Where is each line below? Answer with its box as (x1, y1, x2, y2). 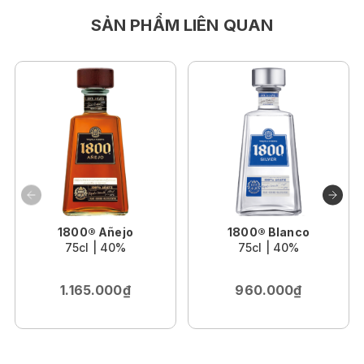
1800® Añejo (58, 225, 133, 240)
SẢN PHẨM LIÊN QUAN (90, 15, 274, 36)
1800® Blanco (227, 225, 310, 240)
